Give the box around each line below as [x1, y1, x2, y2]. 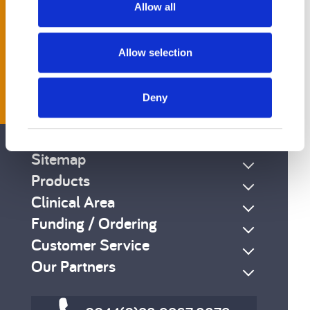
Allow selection [118, 46, 192, 58]
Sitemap [31, 148, 86, 170]
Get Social [31, 53, 99, 75]
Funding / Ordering [31, 212, 157, 235]
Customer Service [31, 234, 149, 256]
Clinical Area [31, 191, 115, 213]
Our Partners [31, 255, 116, 277]
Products [31, 170, 90, 192]
